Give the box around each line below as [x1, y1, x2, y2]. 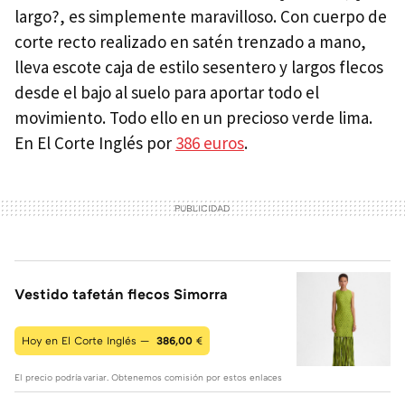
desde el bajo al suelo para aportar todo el [14, 81, 319, 104]
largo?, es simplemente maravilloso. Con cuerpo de [14, 5, 387, 28]
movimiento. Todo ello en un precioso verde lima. [14, 107, 372, 129]
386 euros [175, 132, 244, 155]
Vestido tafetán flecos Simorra [14, 285, 228, 304]
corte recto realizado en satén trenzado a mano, [14, 31, 366, 53]
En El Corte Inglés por [14, 132, 175, 155]
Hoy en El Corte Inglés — [22, 334, 153, 348]
